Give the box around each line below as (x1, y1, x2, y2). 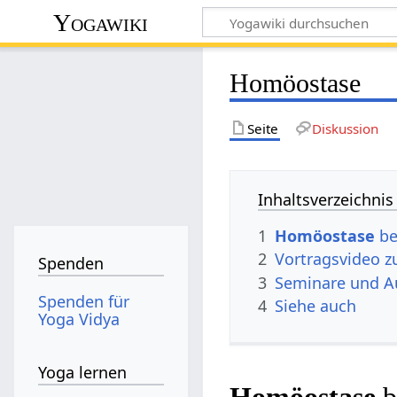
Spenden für (38, 290, 130, 312)
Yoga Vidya (38, 307, 121, 330)
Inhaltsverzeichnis (258, 188, 394, 210)
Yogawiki (53, 8, 149, 36)
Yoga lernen (38, 362, 128, 384)
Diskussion (311, 119, 378, 137)
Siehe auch (275, 294, 357, 316)
